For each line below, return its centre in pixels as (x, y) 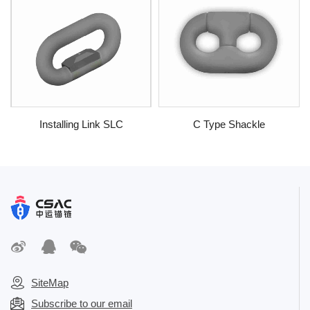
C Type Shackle (229, 124)
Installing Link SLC (81, 124)
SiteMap (50, 282)
